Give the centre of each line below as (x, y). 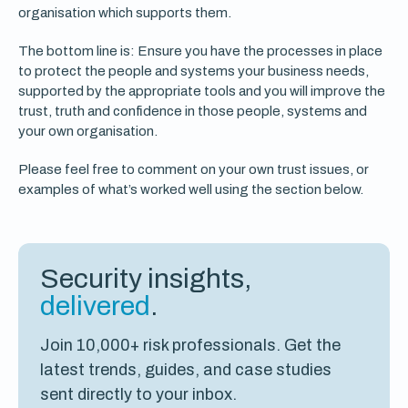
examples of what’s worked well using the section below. (191, 189)
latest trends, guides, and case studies (186, 370)
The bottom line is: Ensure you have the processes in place (200, 51)
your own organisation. (88, 131)
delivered (95, 306)
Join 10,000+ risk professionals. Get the (190, 345)
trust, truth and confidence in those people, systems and (193, 111)
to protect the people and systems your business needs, (194, 71)
